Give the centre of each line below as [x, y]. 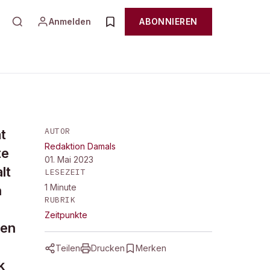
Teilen [68, 248]
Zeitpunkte [66, 215]
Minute [63, 187]
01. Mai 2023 [69, 159]
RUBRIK [60, 200]
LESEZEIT [65, 172]
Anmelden [70, 21]
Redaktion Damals [80, 146]
